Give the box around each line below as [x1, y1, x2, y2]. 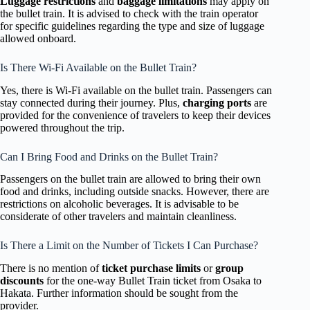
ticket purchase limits [102, 262, 201, 275]
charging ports [183, 96, 251, 109]
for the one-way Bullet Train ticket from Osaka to [44, 275, 262, 287]
